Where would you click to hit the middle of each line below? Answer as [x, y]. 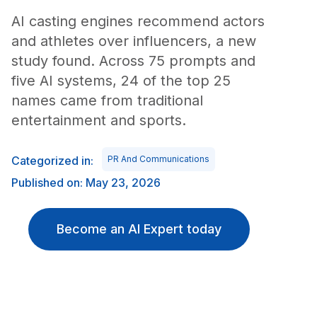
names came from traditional [107, 100]
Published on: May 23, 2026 [86, 183]
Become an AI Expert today [139, 229]
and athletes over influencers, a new [134, 41]
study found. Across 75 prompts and [133, 61]
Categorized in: [52, 161]
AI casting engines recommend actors [138, 21]
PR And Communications [158, 159]
